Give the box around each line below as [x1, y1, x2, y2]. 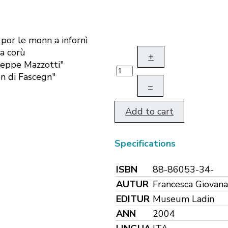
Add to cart [125, 105, 174, 118]
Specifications [115, 137, 176, 150]
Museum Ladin [153, 192, 214, 205]
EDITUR [116, 192, 150, 205]
